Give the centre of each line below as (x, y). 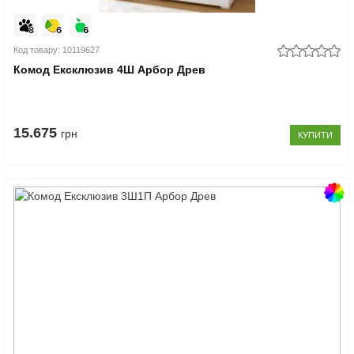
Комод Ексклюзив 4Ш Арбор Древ (110, 69)
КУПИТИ (315, 135)
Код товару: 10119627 (57, 49)
